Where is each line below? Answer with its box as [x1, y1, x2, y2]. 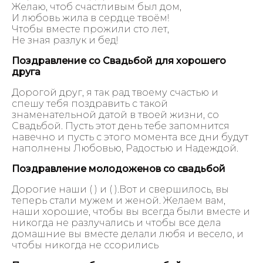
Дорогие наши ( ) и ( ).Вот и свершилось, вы [12, 183, 229, 195]
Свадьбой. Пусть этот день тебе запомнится [12, 120, 230, 131]
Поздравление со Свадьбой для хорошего [12, 55, 226, 66]
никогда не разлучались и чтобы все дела [12, 217, 221, 228]
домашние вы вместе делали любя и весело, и [12, 228, 244, 240]
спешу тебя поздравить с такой [12, 97, 168, 109]
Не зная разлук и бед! [12, 34, 118, 46]
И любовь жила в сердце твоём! [12, 12, 169, 23]
